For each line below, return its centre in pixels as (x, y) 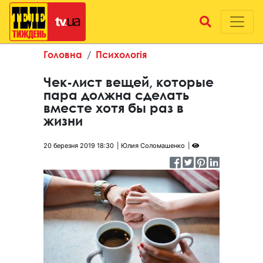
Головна (63, 54)
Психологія (121, 54)
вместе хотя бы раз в (114, 108)
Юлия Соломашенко (153, 146)
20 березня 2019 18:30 (79, 146)
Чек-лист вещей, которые (129, 82)
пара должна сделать (116, 95)
